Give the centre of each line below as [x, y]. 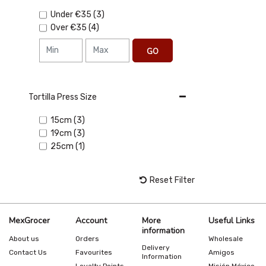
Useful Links [232, 221]
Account [91, 221]
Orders [87, 239]
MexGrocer [29, 221]
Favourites [94, 252]
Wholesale [226, 239]
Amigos [221, 252]
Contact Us [28, 252]
